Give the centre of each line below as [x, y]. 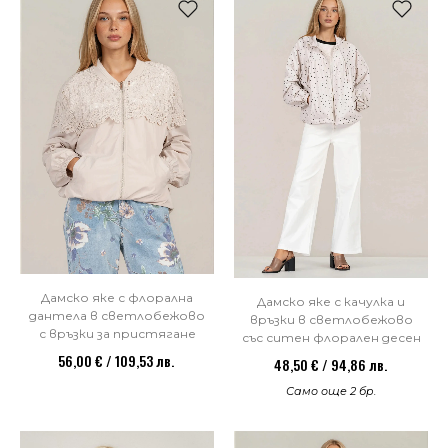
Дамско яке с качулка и [331, 302]
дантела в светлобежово [117, 315]
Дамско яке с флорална [117, 297]
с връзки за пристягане [117, 333]
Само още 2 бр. [331, 391]
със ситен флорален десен [331, 338]
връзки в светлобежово [331, 320]
